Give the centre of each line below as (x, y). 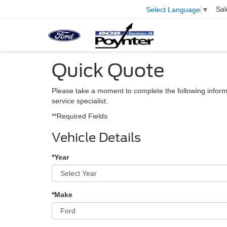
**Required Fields (80, 116)
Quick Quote (108, 70)
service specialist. (80, 101)
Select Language (173, 9)
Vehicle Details (96, 138)
